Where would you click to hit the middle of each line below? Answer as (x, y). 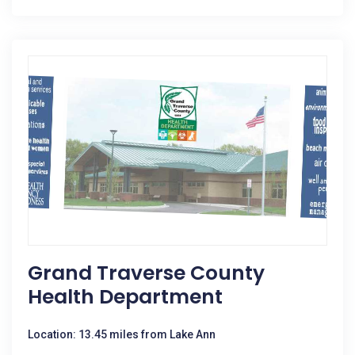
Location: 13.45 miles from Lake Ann (122, 334)
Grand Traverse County (146, 273)
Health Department (125, 297)
